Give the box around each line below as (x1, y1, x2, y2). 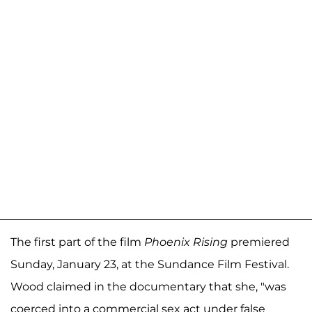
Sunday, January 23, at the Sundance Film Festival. (10, 257, 289, 271)
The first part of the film (10, 235, 144, 249)
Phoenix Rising (144, 235, 228, 249)
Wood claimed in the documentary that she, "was (10, 279, 286, 293)
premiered (228, 235, 290, 249)
